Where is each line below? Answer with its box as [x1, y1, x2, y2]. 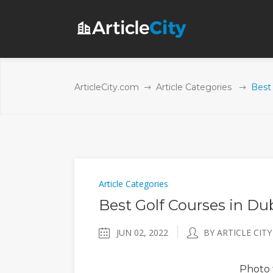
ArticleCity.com [74, 82, 139, 93]
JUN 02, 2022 [116, 227, 168, 238]
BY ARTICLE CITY [204, 227, 272, 238]
